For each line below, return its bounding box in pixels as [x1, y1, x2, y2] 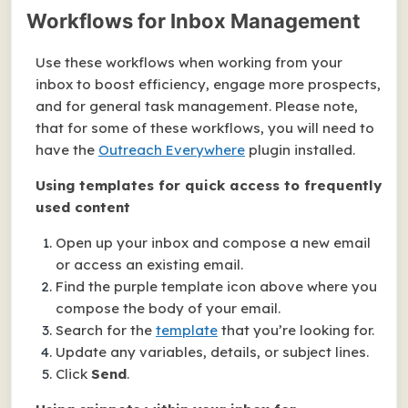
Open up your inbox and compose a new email [56, 234, 371, 251]
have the [36, 141, 98, 158]
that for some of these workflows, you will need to [36, 119, 374, 137]
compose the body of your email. [56, 300, 280, 317]
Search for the [56, 321, 156, 339]
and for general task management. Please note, [36, 97, 358, 115]
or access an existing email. [56, 256, 243, 273]
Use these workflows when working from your [36, 54, 342, 71]
